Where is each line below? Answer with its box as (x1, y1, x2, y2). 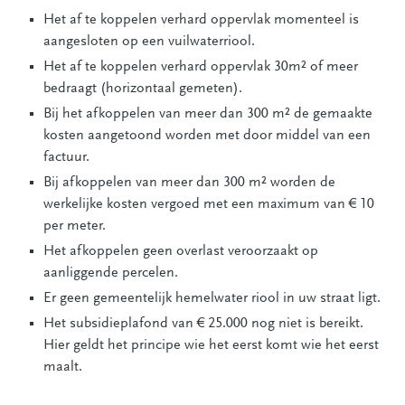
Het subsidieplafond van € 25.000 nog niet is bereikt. (43, 316, 363, 331)
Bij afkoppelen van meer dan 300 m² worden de (43, 174, 335, 190)
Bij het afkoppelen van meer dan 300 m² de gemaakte (43, 106, 372, 121)
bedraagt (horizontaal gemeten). (43, 80, 242, 96)
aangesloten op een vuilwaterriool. (43, 33, 255, 49)
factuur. (43, 149, 89, 165)
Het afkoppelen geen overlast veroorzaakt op (43, 243, 318, 259)
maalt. (43, 359, 82, 374)
